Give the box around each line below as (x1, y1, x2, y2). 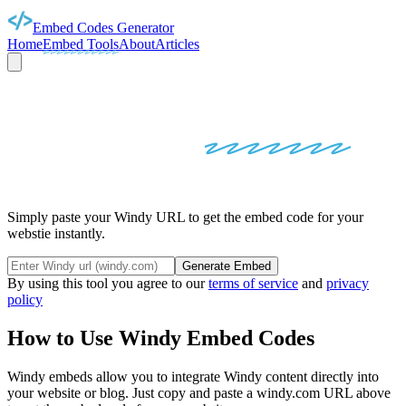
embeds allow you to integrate (45, 368, 224, 384)
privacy (326, 275, 369, 292)
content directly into (262, 368, 379, 384)
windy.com (256, 384, 320, 401)
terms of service (208, 275, 298, 292)
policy (7, 292, 43, 308)
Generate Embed (182, 259, 271, 274)
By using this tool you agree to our (7, 275, 208, 292)
